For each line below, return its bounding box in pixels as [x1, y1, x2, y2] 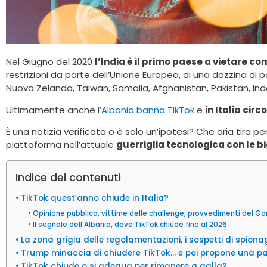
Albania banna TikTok [101, 103, 194, 116]
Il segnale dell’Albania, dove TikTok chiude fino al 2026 [32, 219, 227, 229]
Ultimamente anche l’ [6, 103, 101, 116]
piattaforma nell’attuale [6, 138, 116, 151]
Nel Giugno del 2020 [6, 55, 95, 69]
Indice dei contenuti [15, 169, 121, 185]
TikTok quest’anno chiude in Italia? [20, 192, 169, 204]
